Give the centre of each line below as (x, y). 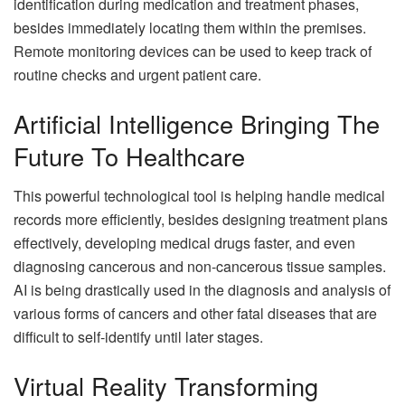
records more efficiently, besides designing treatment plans (201, 220)
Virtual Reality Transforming (166, 385)
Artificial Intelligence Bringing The (197, 123)
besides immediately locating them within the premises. (190, 28)
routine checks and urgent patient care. (137, 75)
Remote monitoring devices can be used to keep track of (193, 52)
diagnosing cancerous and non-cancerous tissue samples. (200, 267)
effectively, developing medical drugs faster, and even (184, 243)
